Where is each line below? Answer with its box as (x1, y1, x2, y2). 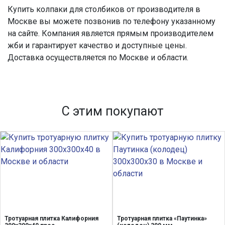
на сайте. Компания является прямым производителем (8, 29, 213, 38)
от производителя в (125, 5, 200, 14)
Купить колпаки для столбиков (8, 5, 125, 14)
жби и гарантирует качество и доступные (8, 41, 165, 50)
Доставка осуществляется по (8, 53, 119, 62)
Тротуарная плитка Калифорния (5, 215, 98, 222)
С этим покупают (61, 104, 164, 119)
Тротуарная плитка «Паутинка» (117, 215, 207, 222)
